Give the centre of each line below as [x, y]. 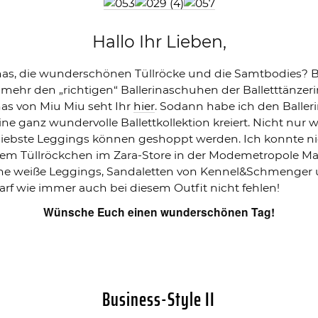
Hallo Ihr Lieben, [159, 42]
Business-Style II [158, 299]
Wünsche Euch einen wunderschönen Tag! [159, 212]
